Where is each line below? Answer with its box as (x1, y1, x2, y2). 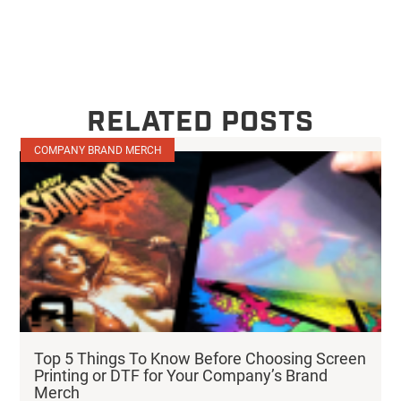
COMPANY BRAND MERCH (33, 142, 162, 158)
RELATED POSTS (87, 104, 314, 141)
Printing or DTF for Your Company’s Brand (34, 363, 328, 386)
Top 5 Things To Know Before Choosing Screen (34, 346, 367, 369)
